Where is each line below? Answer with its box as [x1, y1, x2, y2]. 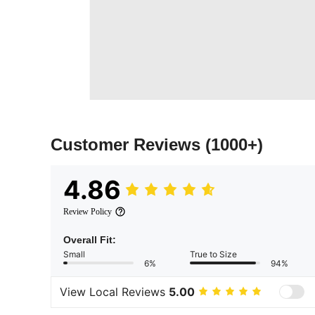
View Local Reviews [60, 285, 169, 300]
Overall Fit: [63, 233, 116, 245]
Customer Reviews [51, 134, 205, 154]
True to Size [190, 248, 237, 259]
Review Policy [63, 206, 112, 217]
